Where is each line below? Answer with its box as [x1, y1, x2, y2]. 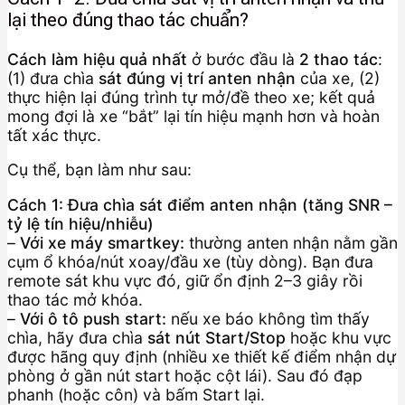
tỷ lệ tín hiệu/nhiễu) [7, 213, 154, 233]
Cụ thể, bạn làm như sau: [7, 160, 192, 180]
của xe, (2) [296, 68, 380, 88]
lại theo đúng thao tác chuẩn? [7, 9, 249, 32]
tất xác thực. [7, 125, 101, 145]
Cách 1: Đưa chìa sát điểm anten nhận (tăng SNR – [7, 194, 392, 214]
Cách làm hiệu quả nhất [7, 49, 187, 69]
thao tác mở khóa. [7, 289, 143, 309]
